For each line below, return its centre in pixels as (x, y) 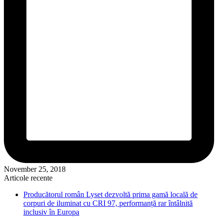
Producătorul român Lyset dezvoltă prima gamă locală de (110, 195)
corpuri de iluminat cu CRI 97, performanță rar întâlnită (108, 203)
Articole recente (28, 178)
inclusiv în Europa (51, 212)
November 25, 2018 (35, 169)
